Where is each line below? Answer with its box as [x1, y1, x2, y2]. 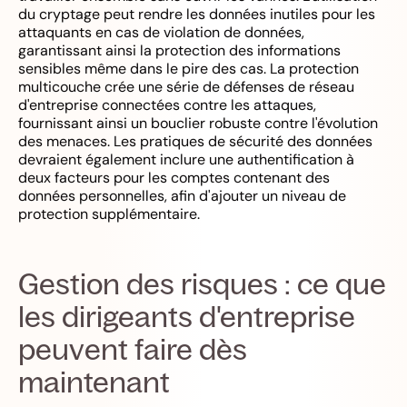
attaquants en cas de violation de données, [18, 22, 304, 42]
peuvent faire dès [18, 330, 247, 367]
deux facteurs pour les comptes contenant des [18, 167, 330, 187]
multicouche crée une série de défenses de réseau [18, 76, 354, 96]
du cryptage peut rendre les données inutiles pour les [18, 4, 375, 24]
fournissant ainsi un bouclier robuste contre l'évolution [18, 113, 378, 133]
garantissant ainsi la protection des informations [18, 40, 341, 60]
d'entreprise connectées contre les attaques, [18, 94, 316, 114]
